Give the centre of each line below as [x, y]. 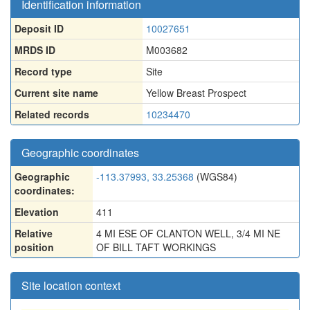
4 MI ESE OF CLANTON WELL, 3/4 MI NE [188, 233]
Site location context [71, 285]
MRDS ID [35, 50]
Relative [34, 233]
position [34, 247]
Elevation [37, 212]
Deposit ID [39, 28]
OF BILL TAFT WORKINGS [156, 247]
